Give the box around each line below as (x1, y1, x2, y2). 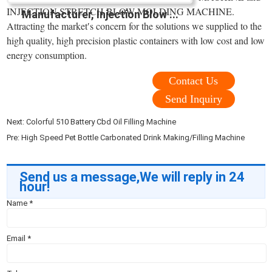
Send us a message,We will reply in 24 (19, 169, 245, 185)
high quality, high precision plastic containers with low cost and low (7, 34, 265, 47)
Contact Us (169, 75, 219, 87)
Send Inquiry (165, 93, 222, 106)
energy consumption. (7, 49, 87, 62)
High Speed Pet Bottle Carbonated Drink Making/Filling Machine (21, 133, 245, 143)
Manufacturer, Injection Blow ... (22, 7, 179, 21)
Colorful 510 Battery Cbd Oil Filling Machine (26, 117, 177, 127)
